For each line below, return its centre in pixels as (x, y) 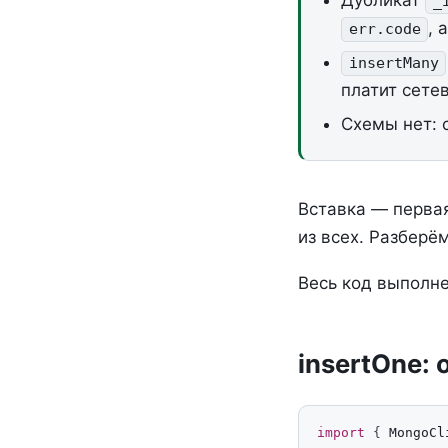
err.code (384, 29)
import (341, 432)
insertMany (393, 63)
